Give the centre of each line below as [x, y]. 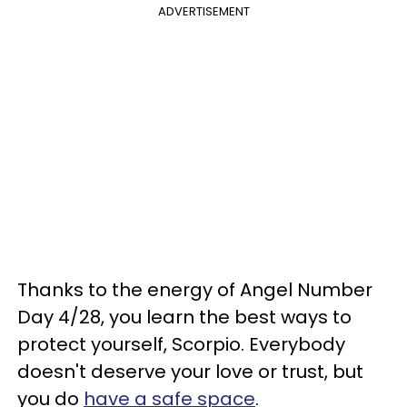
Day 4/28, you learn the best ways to [184, 317]
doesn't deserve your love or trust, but [190, 372]
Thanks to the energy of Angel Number [195, 290]
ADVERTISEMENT [203, 11]
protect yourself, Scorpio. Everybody [181, 344]
